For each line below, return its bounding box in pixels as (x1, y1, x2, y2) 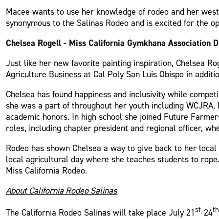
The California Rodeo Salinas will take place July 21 (6, 207, 196, 218)
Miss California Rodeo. (6, 165, 88, 176)
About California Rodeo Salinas (6, 185, 117, 196)
